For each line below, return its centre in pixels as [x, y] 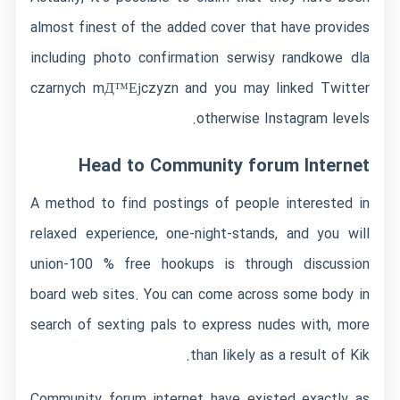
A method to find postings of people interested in [200, 204]
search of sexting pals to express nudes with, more [200, 325]
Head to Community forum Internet [224, 167]
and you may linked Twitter [274, 89]
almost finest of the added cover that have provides [200, 28]
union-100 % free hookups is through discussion [200, 265]
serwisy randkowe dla [298, 58]
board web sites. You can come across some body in [200, 295]
